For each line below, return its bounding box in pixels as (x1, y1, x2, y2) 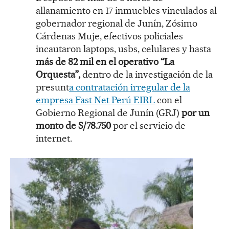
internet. (36, 132, 72, 145)
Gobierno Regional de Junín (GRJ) (36, 107, 181, 119)
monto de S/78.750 (36, 120, 111, 132)
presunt (36, 81, 69, 94)
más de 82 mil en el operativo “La (36, 56, 174, 68)
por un (181, 107, 210, 119)
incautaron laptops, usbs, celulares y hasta (36, 43, 211, 55)
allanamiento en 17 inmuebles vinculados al (36, 5, 217, 17)
